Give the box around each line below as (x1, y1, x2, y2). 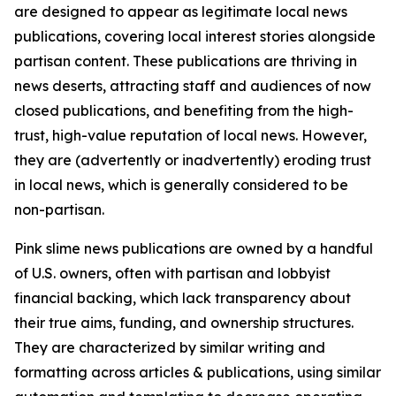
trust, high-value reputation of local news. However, (14, 126, 367, 144)
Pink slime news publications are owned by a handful (14, 240, 373, 257)
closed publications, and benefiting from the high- (14, 102, 354, 119)
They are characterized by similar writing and (14, 339, 325, 356)
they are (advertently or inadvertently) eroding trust (14, 151, 371, 169)
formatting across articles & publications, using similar (14, 363, 381, 381)
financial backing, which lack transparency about (14, 289, 351, 307)
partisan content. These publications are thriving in (14, 52, 357, 70)
